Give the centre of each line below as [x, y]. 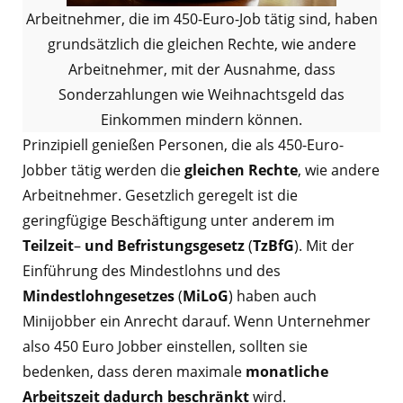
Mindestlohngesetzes [99, 296]
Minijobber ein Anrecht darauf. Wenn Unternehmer [197, 322]
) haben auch [273, 296]
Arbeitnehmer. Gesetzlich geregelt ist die [160, 196]
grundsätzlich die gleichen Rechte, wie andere [201, 45]
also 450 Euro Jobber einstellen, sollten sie [165, 347]
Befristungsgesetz [181, 246]
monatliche [287, 372]
